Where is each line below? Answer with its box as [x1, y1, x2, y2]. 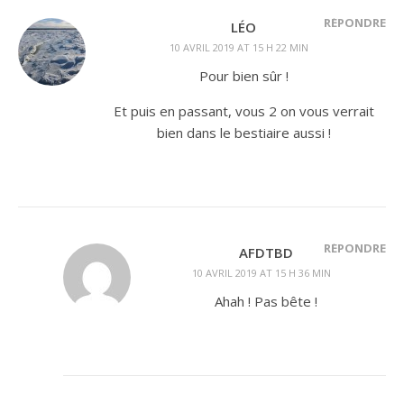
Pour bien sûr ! [198, 67, 289, 85]
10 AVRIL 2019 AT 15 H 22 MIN [170, 41, 308, 54]
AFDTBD [239, 243, 293, 262]
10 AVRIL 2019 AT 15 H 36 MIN [192, 266, 331, 280]
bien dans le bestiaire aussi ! [156, 124, 331, 142]
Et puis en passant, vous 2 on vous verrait [113, 102, 374, 120]
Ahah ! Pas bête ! [215, 292, 317, 310]
